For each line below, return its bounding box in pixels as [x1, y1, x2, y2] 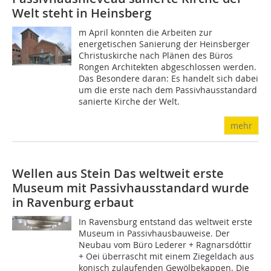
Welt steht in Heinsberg [12, 4, 151, 21]
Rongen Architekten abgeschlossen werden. [79, 60, 257, 73]
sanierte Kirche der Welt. [79, 95, 180, 107]
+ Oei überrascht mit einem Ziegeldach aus [79, 250, 255, 262]
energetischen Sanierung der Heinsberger [79, 38, 250, 50]
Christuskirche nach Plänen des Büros [79, 49, 233, 61]
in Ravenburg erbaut [12, 194, 134, 211]
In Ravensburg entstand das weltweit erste [79, 215, 253, 227]
